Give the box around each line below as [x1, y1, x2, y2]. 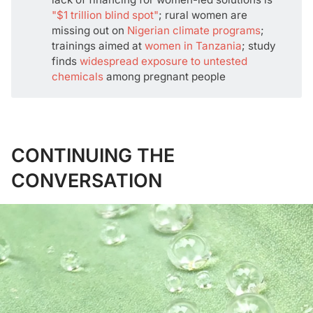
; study [242, 38, 277, 52]
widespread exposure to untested [80, 54, 248, 68]
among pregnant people [103, 69, 226, 83]
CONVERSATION [11, 168, 162, 191]
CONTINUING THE [11, 143, 175, 166]
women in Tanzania [145, 38, 242, 52]
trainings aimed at [52, 38, 145, 52]
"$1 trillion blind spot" [52, 8, 159, 22]
